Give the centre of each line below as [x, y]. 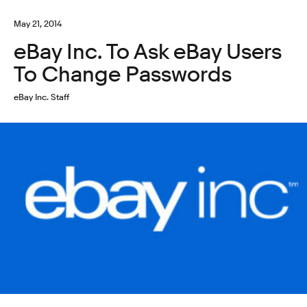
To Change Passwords [123, 74]
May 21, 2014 [38, 23]
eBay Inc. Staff [41, 96]
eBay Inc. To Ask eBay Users [148, 52]
